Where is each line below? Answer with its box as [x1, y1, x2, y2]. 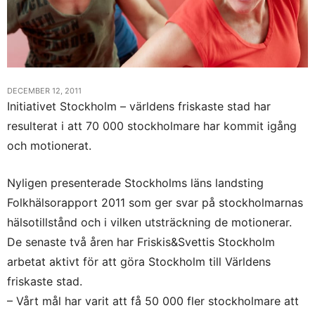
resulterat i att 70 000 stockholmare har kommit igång [7, 119, 297, 134]
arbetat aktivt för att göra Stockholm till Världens [7, 255, 271, 269]
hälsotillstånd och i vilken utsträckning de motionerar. [7, 215, 292, 230]
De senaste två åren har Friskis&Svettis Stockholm [7, 235, 275, 250]
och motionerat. [7, 139, 91, 153]
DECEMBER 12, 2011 [7, 86, 82, 96]
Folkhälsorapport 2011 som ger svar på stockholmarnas [7, 195, 303, 210]
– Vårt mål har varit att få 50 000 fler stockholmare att [7, 294, 299, 309]
